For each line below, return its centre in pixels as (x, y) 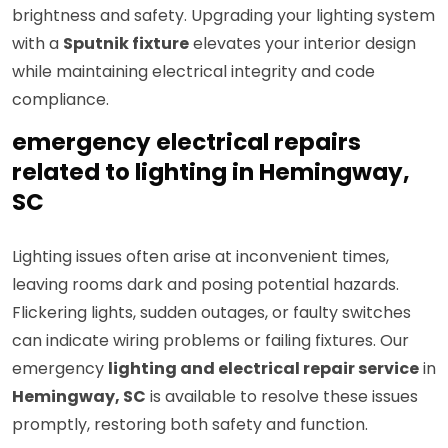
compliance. (60, 100)
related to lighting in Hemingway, (211, 172)
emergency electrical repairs (186, 142)
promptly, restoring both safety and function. (190, 425)
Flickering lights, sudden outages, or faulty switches (211, 313)
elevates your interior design (302, 44)
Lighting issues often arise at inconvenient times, (200, 257)
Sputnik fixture (126, 44)
